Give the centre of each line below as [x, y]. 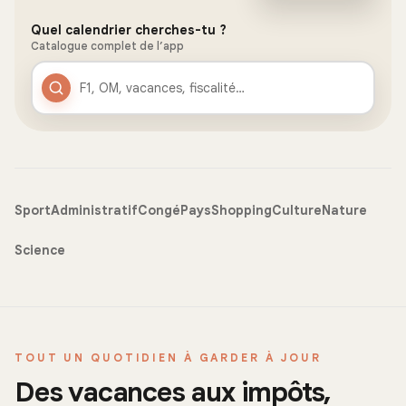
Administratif [94, 210]
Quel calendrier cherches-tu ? [129, 29]
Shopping [242, 210]
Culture [297, 210]
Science [40, 250]
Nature [344, 210]
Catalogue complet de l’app [108, 45]
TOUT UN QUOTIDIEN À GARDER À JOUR [169, 357]
